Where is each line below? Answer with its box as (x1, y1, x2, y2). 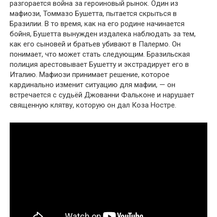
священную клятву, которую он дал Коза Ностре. (10, 100, 176, 109)
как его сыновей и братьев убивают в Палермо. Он (10, 39, 181, 48)
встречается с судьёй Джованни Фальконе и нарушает (10, 90, 194, 99)
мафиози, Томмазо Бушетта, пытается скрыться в (10, 9, 177, 18)
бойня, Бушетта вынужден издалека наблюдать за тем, (10, 29, 196, 38)
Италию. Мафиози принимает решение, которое (10, 70, 170, 79)
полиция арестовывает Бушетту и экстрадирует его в (10, 60, 189, 69)
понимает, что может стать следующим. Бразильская (10, 49, 190, 59)
